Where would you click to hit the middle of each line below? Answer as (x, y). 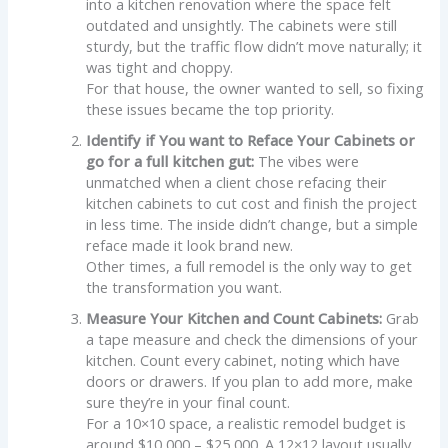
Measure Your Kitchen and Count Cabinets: (234, 317)
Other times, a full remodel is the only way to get (249, 265)
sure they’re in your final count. (188, 401)
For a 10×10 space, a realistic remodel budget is (246, 422)
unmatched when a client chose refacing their (237, 181)
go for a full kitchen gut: (170, 160)
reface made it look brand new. (190, 244)
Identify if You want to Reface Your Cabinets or (251, 139)
